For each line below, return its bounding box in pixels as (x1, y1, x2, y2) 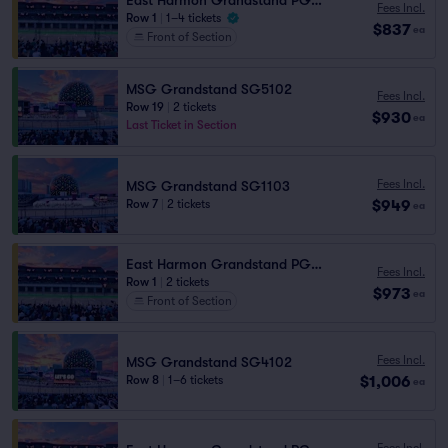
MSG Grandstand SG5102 (126, 81, 292, 97)
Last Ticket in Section (126, 118, 237, 132)
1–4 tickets (166, 11, 221, 25)
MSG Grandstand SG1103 (126, 178, 290, 194)
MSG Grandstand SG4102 (126, 354, 292, 370)
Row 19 (126, 100, 164, 114)
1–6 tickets (168, 373, 223, 387)
